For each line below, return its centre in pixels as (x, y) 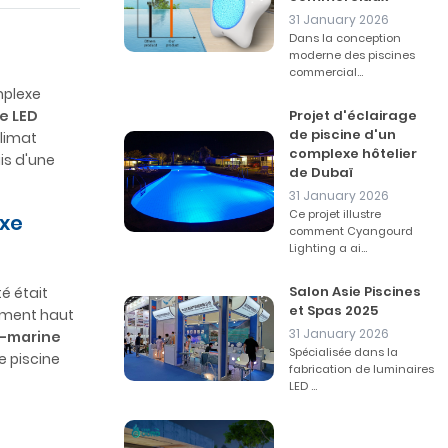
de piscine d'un (342, 134)
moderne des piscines (352, 55)
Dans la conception (345, 38)
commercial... (326, 72)
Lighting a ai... (328, 248)
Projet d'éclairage (353, 115)
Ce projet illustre (335, 214)
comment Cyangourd (351, 231)
